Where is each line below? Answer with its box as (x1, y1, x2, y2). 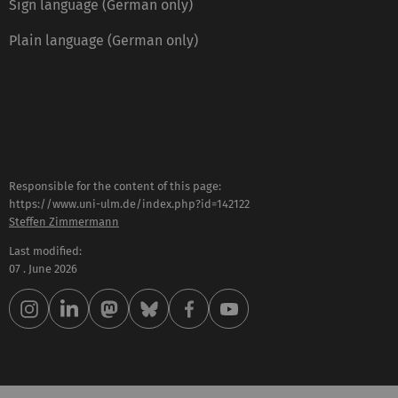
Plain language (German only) (9, 31, 198, 49)
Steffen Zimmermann (9, 214, 119, 228)
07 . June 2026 (9, 261, 77, 275)
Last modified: (9, 243, 82, 258)
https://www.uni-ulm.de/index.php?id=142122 (9, 196, 250, 211)
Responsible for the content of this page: (9, 179, 221, 193)
